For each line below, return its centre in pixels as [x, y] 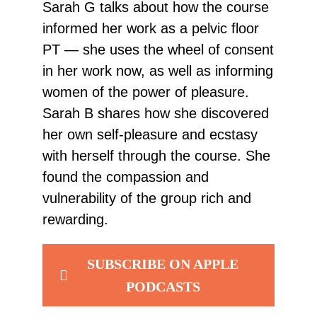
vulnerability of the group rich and [147, 198]
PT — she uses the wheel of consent [158, 49]
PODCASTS [163, 286]
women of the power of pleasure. [146, 92]
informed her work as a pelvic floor [151, 28]
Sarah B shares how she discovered [156, 113]
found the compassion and [126, 177]
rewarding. [75, 219]
